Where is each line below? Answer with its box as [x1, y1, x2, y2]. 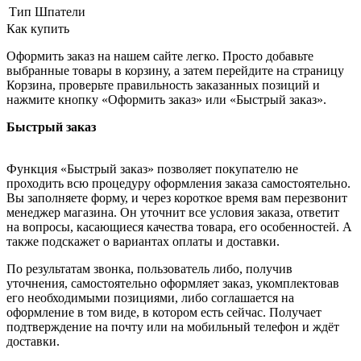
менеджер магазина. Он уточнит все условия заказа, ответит [6, 205, 339, 220]
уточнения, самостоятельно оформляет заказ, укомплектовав [6, 276, 339, 291]
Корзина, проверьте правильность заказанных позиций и [6, 78, 320, 93]
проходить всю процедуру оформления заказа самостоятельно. [6, 176, 351, 191]
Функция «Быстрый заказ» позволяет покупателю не [6, 162, 298, 176]
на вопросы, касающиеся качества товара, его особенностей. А [6, 220, 352, 234]
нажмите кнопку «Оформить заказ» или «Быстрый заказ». [6, 93, 326, 107]
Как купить [6, 22, 69, 36]
